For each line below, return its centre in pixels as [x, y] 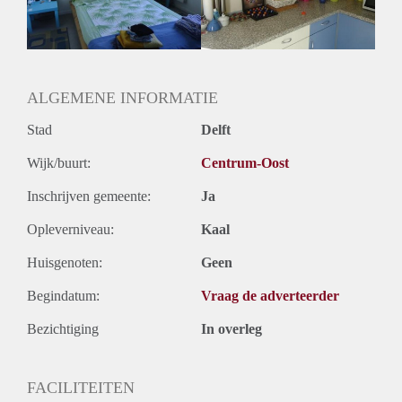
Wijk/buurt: [59, 162]
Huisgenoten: [65, 262]
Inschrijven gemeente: [89, 196]
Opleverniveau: [70, 229]
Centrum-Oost [245, 162]
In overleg [232, 328]
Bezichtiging [63, 328]
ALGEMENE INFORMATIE [122, 97]
